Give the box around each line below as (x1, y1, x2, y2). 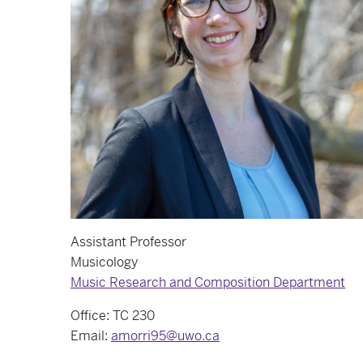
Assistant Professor (70, 233, 186, 250)
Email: (70, 327, 111, 344)
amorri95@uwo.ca (111, 327, 220, 344)
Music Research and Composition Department (70, 274, 345, 291)
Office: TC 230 (70, 307, 155, 324)
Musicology (70, 254, 138, 271)
